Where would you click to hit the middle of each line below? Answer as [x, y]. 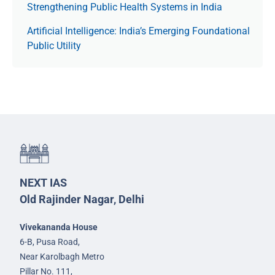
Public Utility [54, 46]
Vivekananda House [59, 227]
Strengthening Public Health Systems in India [125, 7]
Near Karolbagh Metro [62, 257]
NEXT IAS [43, 183]
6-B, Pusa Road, [50, 242]
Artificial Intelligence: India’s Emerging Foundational [138, 31]
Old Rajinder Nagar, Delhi [82, 199]
